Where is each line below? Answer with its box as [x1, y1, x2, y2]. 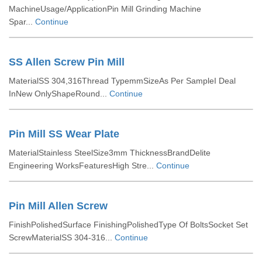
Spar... [9, 17, 35, 26]
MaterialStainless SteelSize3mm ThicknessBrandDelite [9, 148, 211, 157]
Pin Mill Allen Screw [9, 200, 108, 212]
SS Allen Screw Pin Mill [9, 56, 125, 68]
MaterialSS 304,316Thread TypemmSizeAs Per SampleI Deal [9, 76, 236, 85]
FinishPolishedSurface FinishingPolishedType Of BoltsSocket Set [9, 220, 248, 229]
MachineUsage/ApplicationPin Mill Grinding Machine [9, 4, 201, 13]
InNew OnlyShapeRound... [9, 89, 109, 98]
